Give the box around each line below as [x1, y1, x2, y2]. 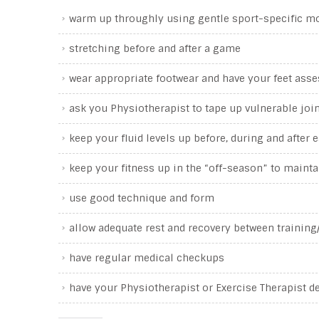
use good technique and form [69, 192, 214, 204]
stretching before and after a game [69, 42, 241, 55]
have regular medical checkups [69, 251, 224, 264]
